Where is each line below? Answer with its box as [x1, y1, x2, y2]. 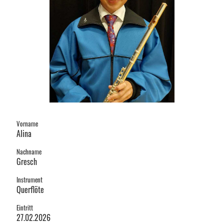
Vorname [16, 118, 38, 129]
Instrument [16, 174, 42, 185]
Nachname [16, 146, 41, 157]
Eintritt [16, 202, 33, 213]
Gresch [16, 155, 37, 168]
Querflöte [16, 183, 44, 196]
